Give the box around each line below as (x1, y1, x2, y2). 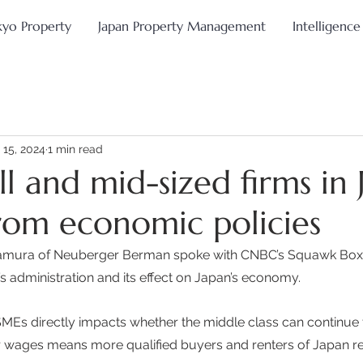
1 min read (48, 142, 103, 156)
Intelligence (292, 18, 361, 34)
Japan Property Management (97, 18, 266, 34)
